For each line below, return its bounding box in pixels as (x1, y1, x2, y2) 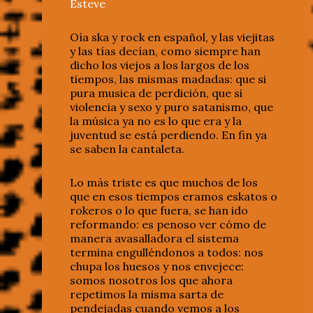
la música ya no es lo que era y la (70, 114, 242, 129)
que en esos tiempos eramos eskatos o (70, 189, 277, 204)
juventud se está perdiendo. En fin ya (70, 128, 267, 143)
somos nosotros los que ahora (70, 273, 233, 288)
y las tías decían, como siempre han (70, 44, 261, 59)
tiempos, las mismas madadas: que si (70, 72, 266, 87)
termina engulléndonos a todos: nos (70, 245, 263, 260)
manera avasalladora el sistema (70, 231, 239, 246)
